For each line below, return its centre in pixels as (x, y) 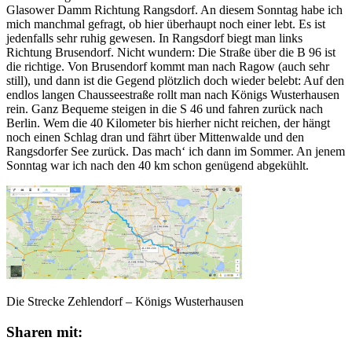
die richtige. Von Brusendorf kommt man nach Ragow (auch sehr (168, 66)
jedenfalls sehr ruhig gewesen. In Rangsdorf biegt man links (154, 38)
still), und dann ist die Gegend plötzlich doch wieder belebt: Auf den (175, 80)
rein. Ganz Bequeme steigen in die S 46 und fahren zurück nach (165, 108)
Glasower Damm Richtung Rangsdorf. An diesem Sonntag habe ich (174, 9)
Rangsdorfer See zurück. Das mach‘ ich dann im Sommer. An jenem (176, 151)
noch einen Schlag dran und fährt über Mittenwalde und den (155, 137)
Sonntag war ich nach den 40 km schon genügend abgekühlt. (158, 165)
